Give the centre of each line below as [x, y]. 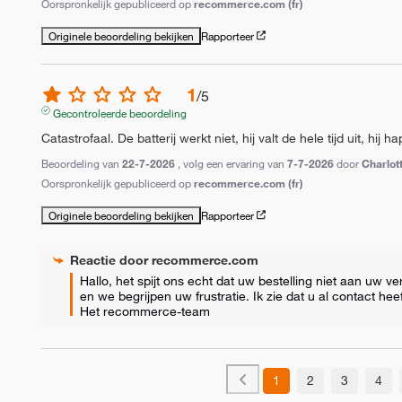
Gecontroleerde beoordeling [119, 113]
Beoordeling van [82, 163]
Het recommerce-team [145, 311]
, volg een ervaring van [233, 163]
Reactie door [111, 260]
